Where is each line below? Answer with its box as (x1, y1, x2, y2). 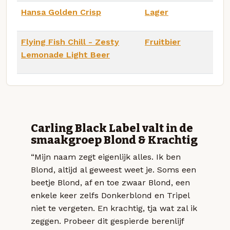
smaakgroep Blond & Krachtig (31, 133, 198, 147)
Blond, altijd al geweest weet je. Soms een (31, 164, 196, 175)
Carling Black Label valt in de (31, 121, 193, 135)
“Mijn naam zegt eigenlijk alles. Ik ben (31, 151, 181, 162)
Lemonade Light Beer (21, 49, 110, 60)
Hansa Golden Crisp (21, 7, 101, 17)
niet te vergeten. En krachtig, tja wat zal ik (31, 203, 197, 213)
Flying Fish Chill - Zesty (21, 36, 119, 47)
